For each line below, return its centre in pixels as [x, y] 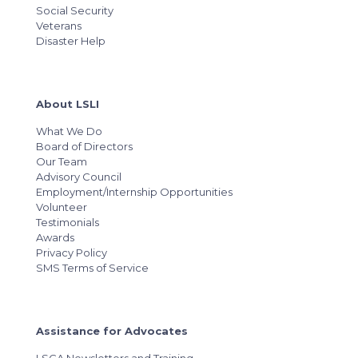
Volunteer [62, 207]
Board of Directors [84, 146]
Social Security [75, 10]
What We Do [69, 131]
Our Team [62, 161]
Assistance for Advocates [112, 331]
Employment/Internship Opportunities [134, 192]
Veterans [59, 26]
